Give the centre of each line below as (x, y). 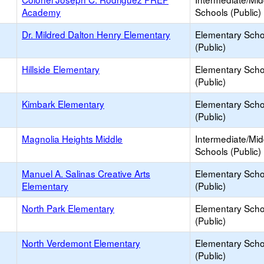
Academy (41, 12)
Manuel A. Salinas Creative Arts (86, 173)
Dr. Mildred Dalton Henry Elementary (96, 34)
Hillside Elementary (61, 69)
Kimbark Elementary (63, 104)
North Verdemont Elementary (81, 243)
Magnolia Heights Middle (72, 138)
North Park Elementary (68, 208)
